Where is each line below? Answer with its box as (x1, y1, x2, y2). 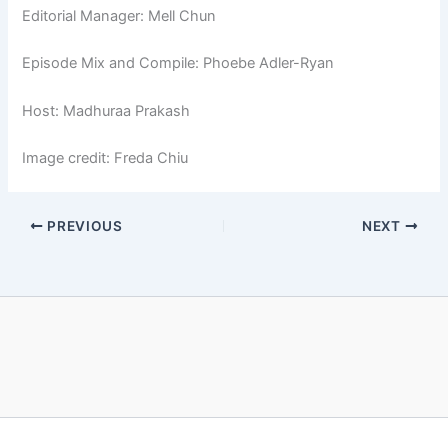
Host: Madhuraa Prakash (22, 101, 191, 120)
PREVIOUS (43, 217, 123, 234)
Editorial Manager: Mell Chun (22, 7, 217, 26)
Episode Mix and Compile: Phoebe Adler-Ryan (22, 54, 335, 73)
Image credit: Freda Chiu (22, 149, 189, 168)
